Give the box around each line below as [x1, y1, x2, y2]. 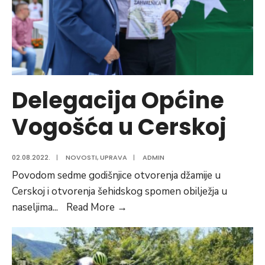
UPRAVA [100, 153, 127, 163]
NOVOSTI [66, 153, 97, 163]
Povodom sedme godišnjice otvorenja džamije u [12, 169, 221, 183]
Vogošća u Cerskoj [12, 111, 227, 143]
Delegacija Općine [12, 85, 224, 117]
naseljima [12, 201, 53, 215]
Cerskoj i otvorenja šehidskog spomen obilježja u [12, 185, 227, 199]
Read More [66, 201, 117, 215]
